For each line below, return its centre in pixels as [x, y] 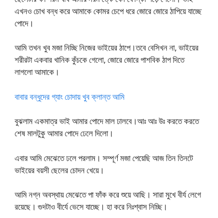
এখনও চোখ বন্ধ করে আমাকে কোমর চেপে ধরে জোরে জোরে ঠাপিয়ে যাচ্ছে [108, 11]
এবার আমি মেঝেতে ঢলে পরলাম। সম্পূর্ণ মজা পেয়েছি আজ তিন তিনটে [104, 158]
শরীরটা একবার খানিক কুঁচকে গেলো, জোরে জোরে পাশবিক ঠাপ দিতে [100, 60]
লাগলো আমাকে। [37, 72]
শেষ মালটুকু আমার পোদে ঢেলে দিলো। [64, 133]
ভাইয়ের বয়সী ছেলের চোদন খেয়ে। [59, 170]
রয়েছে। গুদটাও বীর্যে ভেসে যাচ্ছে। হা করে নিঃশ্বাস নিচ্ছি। [91, 207]
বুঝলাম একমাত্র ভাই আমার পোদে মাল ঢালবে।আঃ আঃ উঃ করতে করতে [107, 121]
